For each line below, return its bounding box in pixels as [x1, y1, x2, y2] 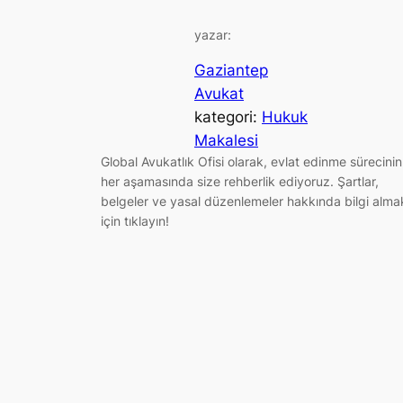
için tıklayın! [101, 212, 169, 228]
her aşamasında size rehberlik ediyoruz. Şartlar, [101, 173, 379, 189]
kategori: [194, 107, 262, 126]
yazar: [194, 27, 231, 43]
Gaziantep [194, 60, 268, 79]
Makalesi [194, 130, 258, 149]
